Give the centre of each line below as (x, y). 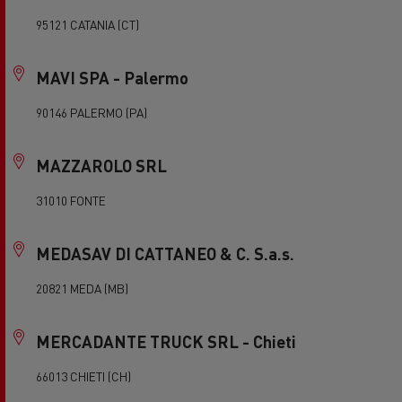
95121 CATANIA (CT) (87, 25)
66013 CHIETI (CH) (83, 376)
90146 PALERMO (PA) (92, 113)
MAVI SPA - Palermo (112, 78)
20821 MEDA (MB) (82, 288)
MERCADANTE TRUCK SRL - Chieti (166, 341)
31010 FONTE (71, 201)
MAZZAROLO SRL (101, 166)
